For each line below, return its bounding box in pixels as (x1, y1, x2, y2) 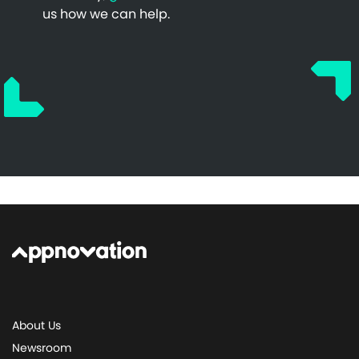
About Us (12, 317, 61, 333)
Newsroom (12, 339, 71, 356)
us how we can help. (42, 5, 170, 23)
